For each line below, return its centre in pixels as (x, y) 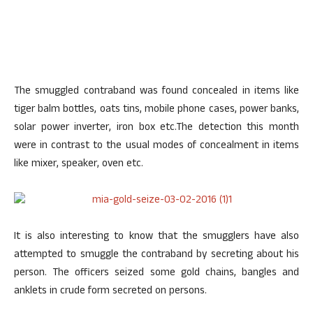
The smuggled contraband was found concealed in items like (156, 92)
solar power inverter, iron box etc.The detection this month (156, 128)
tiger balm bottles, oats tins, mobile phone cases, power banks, (156, 110)
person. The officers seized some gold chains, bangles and (156, 274)
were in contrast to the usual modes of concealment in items (156, 146)
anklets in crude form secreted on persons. (110, 292)
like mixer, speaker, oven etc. (79, 165)
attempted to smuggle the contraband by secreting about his (156, 255)
